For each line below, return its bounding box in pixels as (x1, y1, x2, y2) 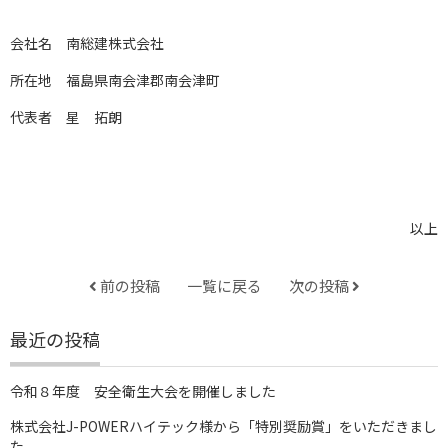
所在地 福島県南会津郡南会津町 (10, 69, 220, 90)
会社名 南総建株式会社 (10, 32, 164, 53)
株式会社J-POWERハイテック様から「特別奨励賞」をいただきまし (10, 415, 437, 436)
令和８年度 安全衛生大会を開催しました (10, 380, 276, 401)
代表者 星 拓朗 (10, 106, 122, 127)
